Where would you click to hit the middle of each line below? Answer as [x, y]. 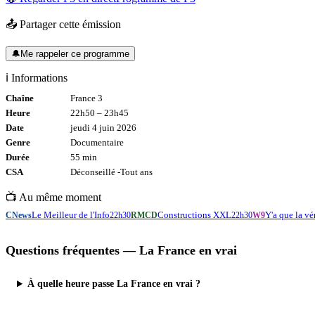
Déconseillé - [95, 173]
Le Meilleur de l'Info [71, 216]
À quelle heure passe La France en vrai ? [114, 284]
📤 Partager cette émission [63, 24]
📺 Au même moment [53, 198]
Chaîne [20, 99]
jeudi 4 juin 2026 [103, 128]
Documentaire [97, 143]
